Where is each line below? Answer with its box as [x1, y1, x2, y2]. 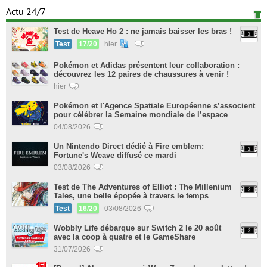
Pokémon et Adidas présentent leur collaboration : [54, 61, 240, 70]
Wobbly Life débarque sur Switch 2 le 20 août [54, 223, 221, 232]
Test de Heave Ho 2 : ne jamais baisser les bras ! [54, 27, 232, 36]
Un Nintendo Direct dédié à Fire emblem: [54, 142, 204, 151]
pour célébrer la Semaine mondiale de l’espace [54, 110, 228, 119]
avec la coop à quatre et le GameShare [54, 232, 195, 241]
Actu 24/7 [6, 7, 46, 17]
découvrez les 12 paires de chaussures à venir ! [54, 70, 229, 79]
